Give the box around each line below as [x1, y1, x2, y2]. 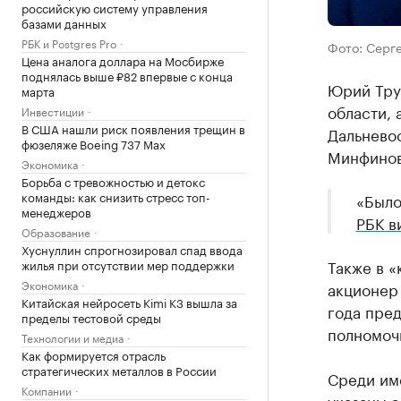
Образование [21, 222, 90, 240]
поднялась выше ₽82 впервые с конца [21, 65, 233, 84]
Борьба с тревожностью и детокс [21, 171, 205, 190]
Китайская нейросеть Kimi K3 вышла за [21, 292, 237, 311]
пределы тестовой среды [21, 307, 161, 326]
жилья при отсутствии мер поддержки [21, 254, 235, 273]
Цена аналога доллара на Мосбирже [21, 50, 224, 69]
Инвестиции [21, 101, 84, 119]
